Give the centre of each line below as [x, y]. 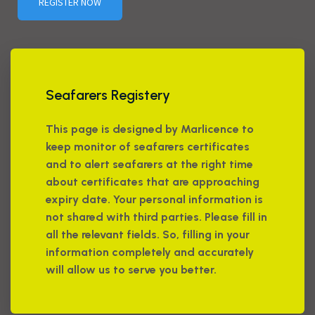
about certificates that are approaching [153, 182]
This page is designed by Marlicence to [150, 129]
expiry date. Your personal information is [155, 200]
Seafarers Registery [108, 95]
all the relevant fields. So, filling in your [148, 235]
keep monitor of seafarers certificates [148, 147]
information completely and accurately [150, 252]
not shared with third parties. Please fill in [157, 217]
